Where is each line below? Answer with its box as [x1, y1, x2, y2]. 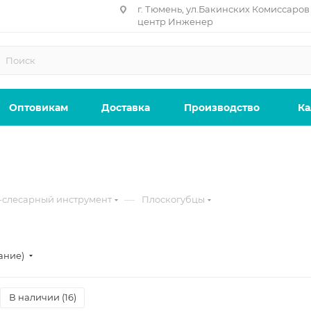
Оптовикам [8, 101, 68, 114]
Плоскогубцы [142, 194, 205, 205]
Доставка [101, 101, 150, 114]
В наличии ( [9, 292, 65, 303]
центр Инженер [137, 16, 213, 27]
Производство [184, 101, 260, 114]
